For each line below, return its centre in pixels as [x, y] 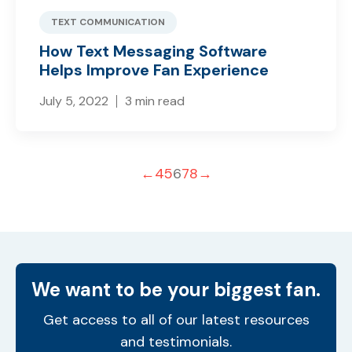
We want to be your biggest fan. [176, 289]
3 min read [155, 101]
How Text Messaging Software [153, 51]
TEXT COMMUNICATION [108, 22]
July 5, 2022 [74, 101]
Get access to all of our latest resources [176, 319]
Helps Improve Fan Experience [154, 70]
